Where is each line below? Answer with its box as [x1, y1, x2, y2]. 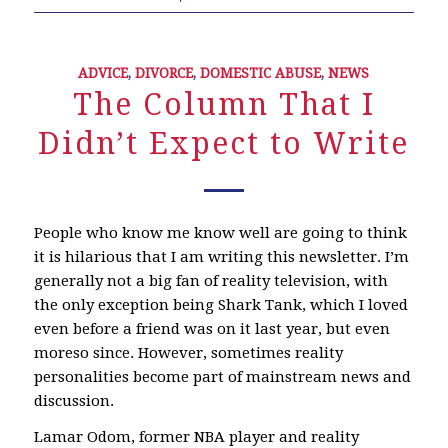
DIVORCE [135, 64, 194, 81]
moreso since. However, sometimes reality [33, 343, 343, 362]
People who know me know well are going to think [33, 223, 407, 242]
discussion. [33, 391, 114, 410]
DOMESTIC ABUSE [200, 64, 322, 81]
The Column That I [72, 86, 375, 122]
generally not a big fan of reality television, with [33, 271, 388, 290]
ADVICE [78, 64, 129, 81]
